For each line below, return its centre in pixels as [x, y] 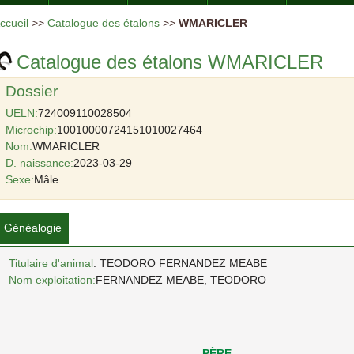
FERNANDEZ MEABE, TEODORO [181, 279]
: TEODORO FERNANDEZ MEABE [181, 263]
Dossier [32, 91]
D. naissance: [40, 162]
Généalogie [33, 227]
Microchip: [32, 129]
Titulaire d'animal [51, 263]
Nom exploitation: [53, 279]
